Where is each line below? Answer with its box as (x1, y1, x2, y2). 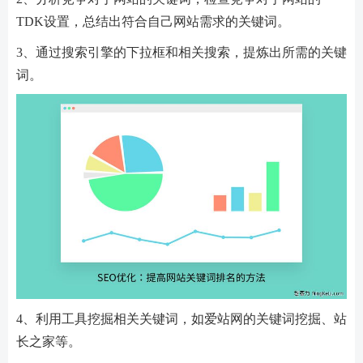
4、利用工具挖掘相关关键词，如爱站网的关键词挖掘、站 (16, 311, 347, 325)
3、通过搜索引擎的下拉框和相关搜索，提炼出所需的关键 (16, 45, 347, 58)
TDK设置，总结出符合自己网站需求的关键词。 (16, 15, 290, 28)
